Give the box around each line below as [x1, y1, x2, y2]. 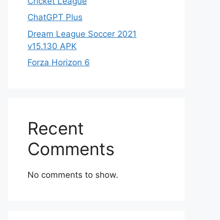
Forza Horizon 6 [27, 57, 90, 67]
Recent [27, 118, 84, 138]
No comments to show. [27, 170, 118, 180]
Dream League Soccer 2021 [27, 28, 137, 39]
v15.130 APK [27, 41, 77, 51]
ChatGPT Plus [27, 12, 82, 22]
